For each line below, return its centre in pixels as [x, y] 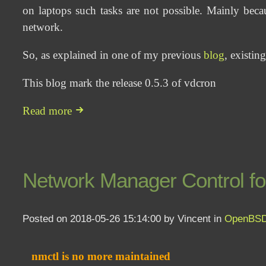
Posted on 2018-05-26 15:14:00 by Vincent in [124, 219]
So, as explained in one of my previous [113, 55]
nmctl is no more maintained [101, 256]
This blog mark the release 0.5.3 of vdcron [120, 83]
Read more [49, 111]
